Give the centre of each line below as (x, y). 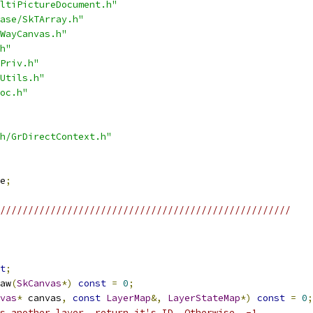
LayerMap (129, 298)
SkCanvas (39, 283)
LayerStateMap (204, 298)
